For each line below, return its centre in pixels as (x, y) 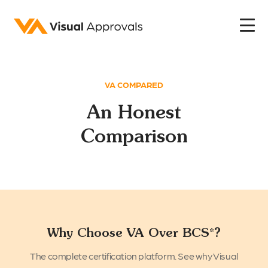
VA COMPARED (134, 84)
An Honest (134, 112)
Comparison (134, 135)
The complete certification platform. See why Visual (134, 256)
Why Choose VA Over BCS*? (134, 232)
